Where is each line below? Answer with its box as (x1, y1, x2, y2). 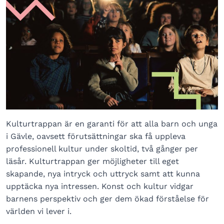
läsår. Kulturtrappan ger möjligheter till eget (6, 156, 179, 166)
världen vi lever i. (6, 206, 71, 216)
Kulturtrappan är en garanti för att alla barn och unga (6, 118, 217, 128)
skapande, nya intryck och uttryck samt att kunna (6, 168, 200, 178)
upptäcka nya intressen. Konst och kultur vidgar (6, 181, 193, 191)
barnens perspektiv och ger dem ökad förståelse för (6, 193, 209, 203)
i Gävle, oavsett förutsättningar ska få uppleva (6, 131, 185, 141)
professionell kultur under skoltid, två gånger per (6, 143, 198, 153)
